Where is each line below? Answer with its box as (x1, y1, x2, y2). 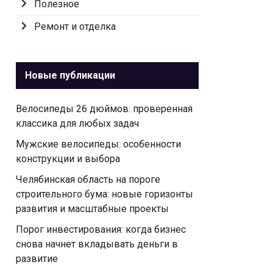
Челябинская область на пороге (16, 174, 160, 185)
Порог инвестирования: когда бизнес (16, 224, 186, 235)
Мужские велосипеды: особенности (16, 138, 181, 150)
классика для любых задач (16, 118, 139, 129)
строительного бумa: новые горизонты (16, 188, 193, 200)
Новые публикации (25, 69, 115, 81)
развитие (16, 253, 58, 264)
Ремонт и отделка (34, 21, 116, 32)
